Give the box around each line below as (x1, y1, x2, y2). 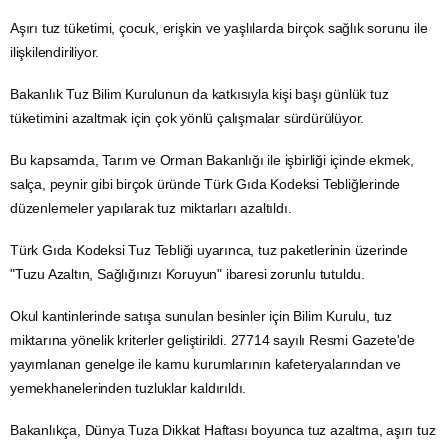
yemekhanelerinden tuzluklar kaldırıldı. (10, 379, 247, 396)
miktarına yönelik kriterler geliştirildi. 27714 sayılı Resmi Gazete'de (10, 331, 415, 348)
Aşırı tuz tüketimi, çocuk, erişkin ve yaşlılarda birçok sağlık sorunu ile (10, 19, 428, 36)
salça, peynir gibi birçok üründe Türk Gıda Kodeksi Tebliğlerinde (10, 175, 401, 192)
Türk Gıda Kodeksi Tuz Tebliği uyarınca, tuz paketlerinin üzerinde (10, 241, 408, 258)
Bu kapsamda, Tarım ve (10, 151, 160, 168)
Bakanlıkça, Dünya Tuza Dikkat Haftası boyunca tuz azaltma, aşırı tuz (10, 421, 436, 438)
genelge (84, 355, 135, 372)
